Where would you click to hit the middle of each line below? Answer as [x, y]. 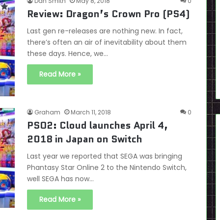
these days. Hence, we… [68, 54]
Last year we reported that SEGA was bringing [105, 156]
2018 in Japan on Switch [85, 139]
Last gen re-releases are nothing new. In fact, [105, 31]
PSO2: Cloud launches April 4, [97, 125]
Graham [47, 112]
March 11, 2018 [91, 112]
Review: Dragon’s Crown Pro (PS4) [108, 14]
